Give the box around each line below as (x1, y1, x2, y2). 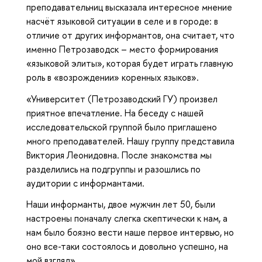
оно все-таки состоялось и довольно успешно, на (26, 240, 228, 253)
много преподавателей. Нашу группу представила (26, 134, 235, 147)
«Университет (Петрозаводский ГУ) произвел (26, 92, 218, 105)
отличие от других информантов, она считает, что (26, 28, 235, 42)
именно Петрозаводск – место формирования (26, 42, 218, 56)
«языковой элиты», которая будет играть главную (26, 56, 233, 70)
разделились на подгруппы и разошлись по (26, 162, 201, 175)
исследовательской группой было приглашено (26, 120, 217, 133)
